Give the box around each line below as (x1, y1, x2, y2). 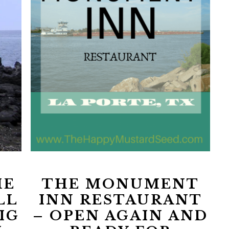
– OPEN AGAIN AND (33, 208, 209, 224)
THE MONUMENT (41, 176, 199, 193)
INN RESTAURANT (38, 192, 202, 209)
